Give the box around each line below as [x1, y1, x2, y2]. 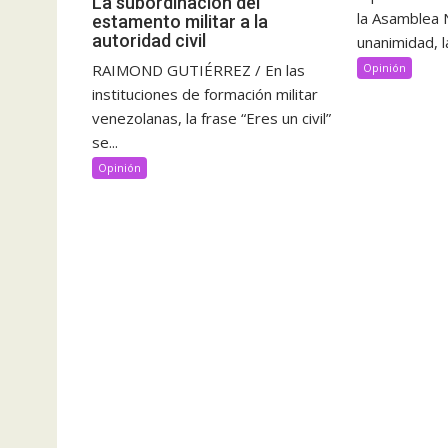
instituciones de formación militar [92, 83, 318, 104]
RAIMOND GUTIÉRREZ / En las [92, 59, 305, 80]
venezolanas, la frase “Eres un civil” [92, 107, 331, 128]
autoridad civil [92, 29, 206, 51]
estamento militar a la [92, 10, 268, 32]
